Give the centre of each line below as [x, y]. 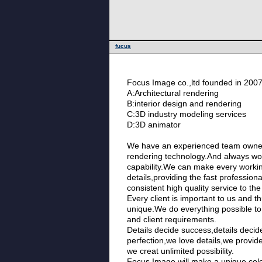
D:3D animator [154, 125]
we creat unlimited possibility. [180, 251]
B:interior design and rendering [184, 104]
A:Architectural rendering [173, 93]
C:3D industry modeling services [187, 114]
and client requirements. [172, 219]
